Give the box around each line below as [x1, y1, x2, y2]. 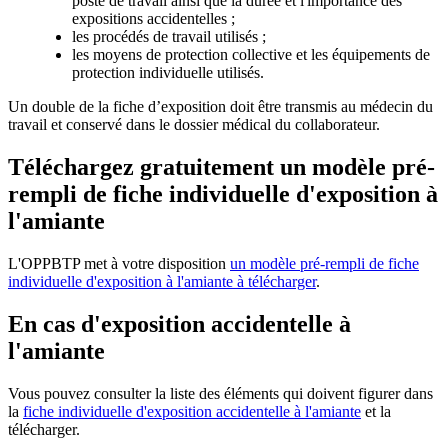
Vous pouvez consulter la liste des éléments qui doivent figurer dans [8, 384, 433, 402]
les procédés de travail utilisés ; [72, 28, 266, 46]
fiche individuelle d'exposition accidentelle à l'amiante [23, 402, 361, 420]
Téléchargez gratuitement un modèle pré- [8, 154, 435, 181]
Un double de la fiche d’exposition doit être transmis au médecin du [8, 98, 433, 116]
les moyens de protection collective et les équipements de [72, 46, 430, 64]
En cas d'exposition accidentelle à [8, 310, 351, 337]
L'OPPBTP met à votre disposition [8, 254, 230, 272]
